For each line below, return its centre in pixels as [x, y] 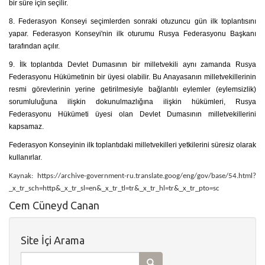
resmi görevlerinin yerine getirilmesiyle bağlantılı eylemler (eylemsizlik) [132, 89]
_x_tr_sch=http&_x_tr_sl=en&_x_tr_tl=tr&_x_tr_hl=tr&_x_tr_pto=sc [114, 188]
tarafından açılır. [34, 46]
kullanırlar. [25, 157]
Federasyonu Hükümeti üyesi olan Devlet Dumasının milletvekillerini [132, 114]
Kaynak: [23, 176]
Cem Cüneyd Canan [54, 205]
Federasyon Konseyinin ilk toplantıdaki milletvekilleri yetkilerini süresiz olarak [132, 145]
